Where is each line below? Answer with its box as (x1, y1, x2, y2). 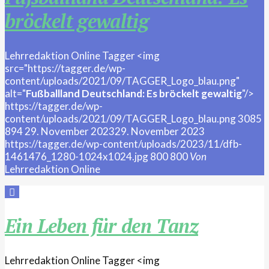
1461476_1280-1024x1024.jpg (5, 150, 148, 163)
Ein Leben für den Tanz (5, 213, 198, 239)
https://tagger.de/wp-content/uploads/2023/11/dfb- (5, 137, 242, 150)
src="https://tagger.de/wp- (5, 61, 125, 74)
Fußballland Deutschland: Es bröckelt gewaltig (26, 86, 242, 100)
